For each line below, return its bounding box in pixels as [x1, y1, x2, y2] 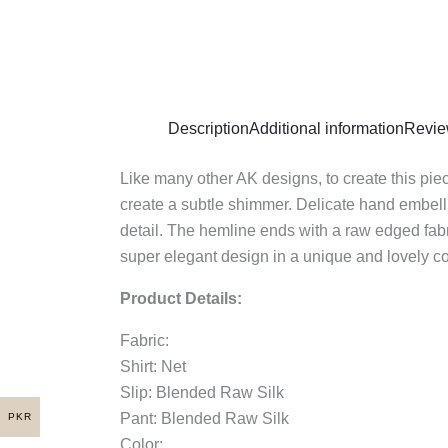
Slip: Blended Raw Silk [120, 383, 284, 401]
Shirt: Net [120, 357, 186, 375]
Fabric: [120, 331, 169, 349]
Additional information [249, 119, 404, 137]
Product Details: [120, 289, 242, 307]
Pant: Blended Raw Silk [120, 409, 289, 427]
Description [168, 119, 249, 137]
